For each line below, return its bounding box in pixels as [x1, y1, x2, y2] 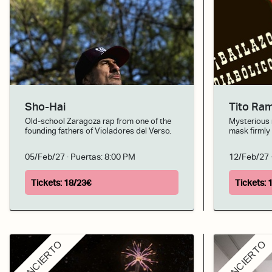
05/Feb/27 [25, 151, 65, 161]
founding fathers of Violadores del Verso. [25, 126, 171, 136]
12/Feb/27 [229, 151, 269, 161]
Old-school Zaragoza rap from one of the [25, 117, 171, 126]
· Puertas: [65, 151, 104, 161]
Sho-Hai [25, 100, 66, 114]
